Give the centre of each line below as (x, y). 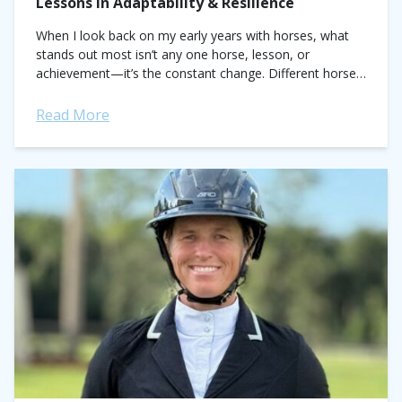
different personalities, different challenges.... (164, 92)
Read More (73, 115)
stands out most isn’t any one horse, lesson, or (173, 54)
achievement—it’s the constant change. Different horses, (201, 73)
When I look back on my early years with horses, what (192, 35)
